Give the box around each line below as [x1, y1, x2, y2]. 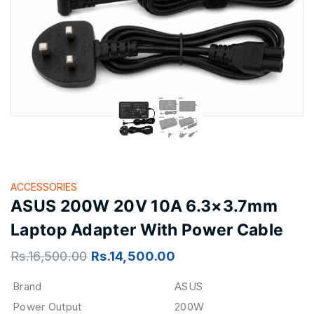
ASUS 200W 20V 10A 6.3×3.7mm [11, 196, 278, 216]
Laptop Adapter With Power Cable [11, 220, 284, 240]
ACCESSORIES [11, 181, 77, 193]
